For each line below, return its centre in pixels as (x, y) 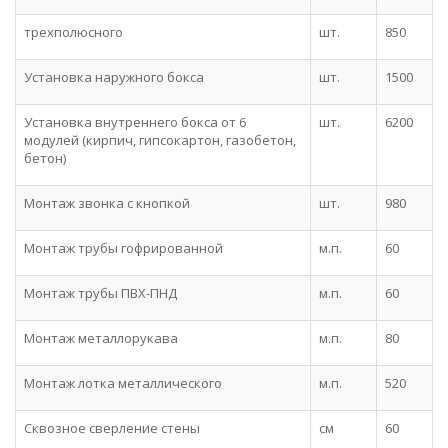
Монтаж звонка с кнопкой (107, 203)
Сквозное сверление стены (112, 428)
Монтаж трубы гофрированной (123, 248)
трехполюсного (73, 32)
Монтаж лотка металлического (123, 383)
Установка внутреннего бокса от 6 (135, 122)
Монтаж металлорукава (101, 338)
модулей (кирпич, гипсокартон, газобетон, (160, 140)
